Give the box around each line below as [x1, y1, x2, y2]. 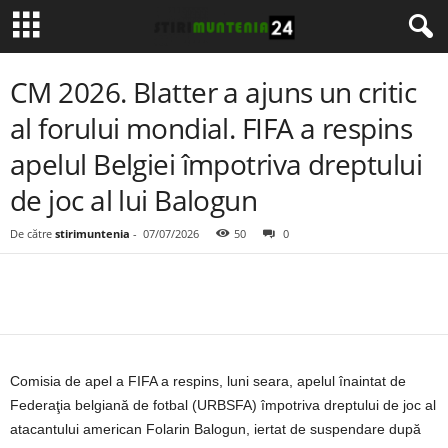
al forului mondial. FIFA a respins [10, 109, 412, 147]
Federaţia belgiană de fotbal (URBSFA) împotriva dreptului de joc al [10, 397, 436, 413]
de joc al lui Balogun [10, 181, 258, 219]
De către [10, 226, 52, 241]
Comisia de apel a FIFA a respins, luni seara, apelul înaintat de [10, 373, 406, 389]
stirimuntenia [55, 226, 130, 241]
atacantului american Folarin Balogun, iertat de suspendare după [10, 421, 421, 437]
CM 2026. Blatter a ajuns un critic [10, 73, 416, 111]
